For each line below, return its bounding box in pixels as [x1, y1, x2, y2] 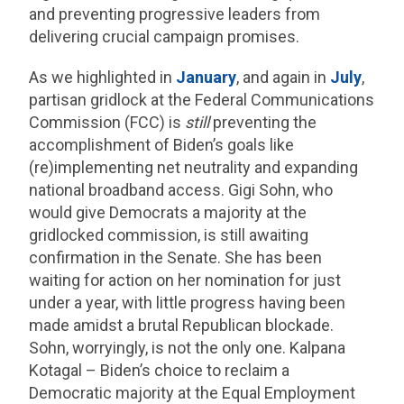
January [176, 68, 237, 87]
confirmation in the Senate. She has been [29, 248, 323, 267]
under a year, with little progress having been [29, 293, 346, 312]
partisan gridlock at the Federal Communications [29, 90, 375, 109]
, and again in [236, 68, 331, 87]
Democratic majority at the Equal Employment [29, 383, 356, 402]
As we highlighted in [29, 68, 177, 87]
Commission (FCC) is [29, 113, 186, 132]
